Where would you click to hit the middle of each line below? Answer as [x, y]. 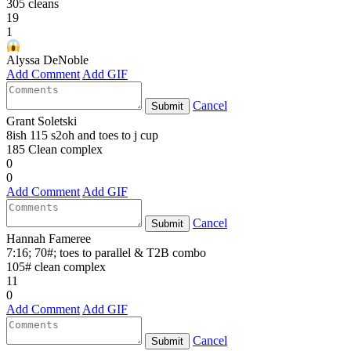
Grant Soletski [42, 121]
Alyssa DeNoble [47, 60]
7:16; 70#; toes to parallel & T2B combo [106, 253]
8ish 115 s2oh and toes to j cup [82, 136]
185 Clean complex [54, 150]
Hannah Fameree [49, 239]
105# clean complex [56, 267]
